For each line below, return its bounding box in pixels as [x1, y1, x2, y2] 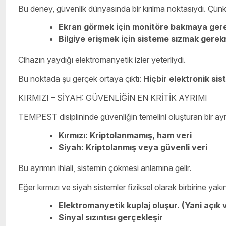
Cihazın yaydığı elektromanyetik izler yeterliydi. [18, 54, 186, 65]
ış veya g [130, 142, 165, 153]
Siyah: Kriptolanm [59, 142, 130, 153]
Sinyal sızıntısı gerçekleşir [59, 212, 163, 223]
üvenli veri [165, 142, 207, 153]
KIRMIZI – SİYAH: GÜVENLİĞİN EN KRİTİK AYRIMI [18, 92, 207, 103]
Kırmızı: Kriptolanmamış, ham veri [59, 130, 192, 141]
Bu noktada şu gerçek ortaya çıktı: [18, 74, 143, 84]
